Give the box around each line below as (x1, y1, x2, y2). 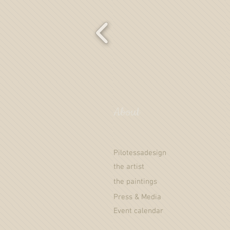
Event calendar (113, 206, 163, 216)
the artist (113, 162, 144, 171)
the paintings (113, 177, 157, 186)
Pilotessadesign (113, 148, 166, 158)
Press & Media (113, 192, 161, 202)
